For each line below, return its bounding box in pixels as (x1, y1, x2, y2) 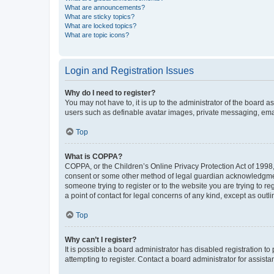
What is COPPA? (65, 152, 122, 161)
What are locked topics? (65, 21, 136, 29)
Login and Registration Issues (65, 65, 194, 76)
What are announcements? (65, 3, 145, 11)
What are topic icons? (65, 31, 129, 39)
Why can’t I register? (65, 235, 136, 244)
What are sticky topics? (65, 12, 135, 20)
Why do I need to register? (65, 88, 155, 97)
